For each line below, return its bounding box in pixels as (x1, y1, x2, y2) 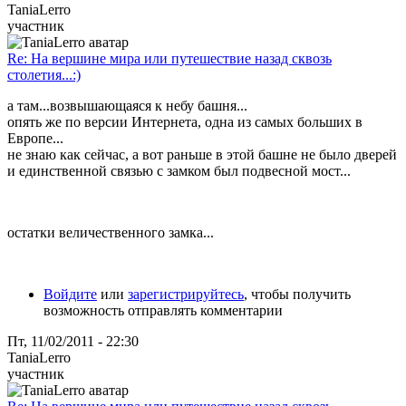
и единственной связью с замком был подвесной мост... (7, 162, 351, 179)
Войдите (43, 285, 97, 302)
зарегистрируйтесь (128, 285, 244, 302)
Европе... (7, 130, 63, 146)
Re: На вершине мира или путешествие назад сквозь (7, 50, 332, 66)
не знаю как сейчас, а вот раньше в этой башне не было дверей (7, 146, 397, 162)
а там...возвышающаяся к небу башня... (7, 97, 247, 113)
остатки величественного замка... (7, 224, 214, 240)
